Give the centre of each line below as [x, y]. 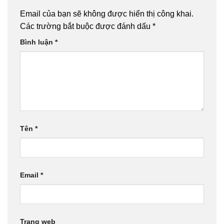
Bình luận [37, 42]
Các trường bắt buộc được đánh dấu [86, 26]
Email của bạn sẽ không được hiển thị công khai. [107, 14]
